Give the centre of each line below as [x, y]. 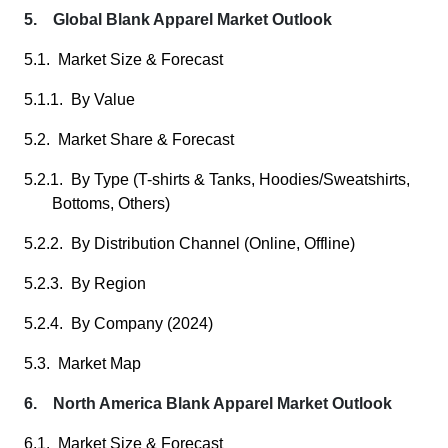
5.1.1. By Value [79, 99]
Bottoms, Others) [111, 203]
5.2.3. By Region [85, 283]
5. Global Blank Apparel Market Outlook [178, 19]
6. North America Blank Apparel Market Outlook [208, 403]
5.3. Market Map [82, 363]
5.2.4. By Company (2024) [118, 323]
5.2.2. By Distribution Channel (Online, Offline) [189, 243]
